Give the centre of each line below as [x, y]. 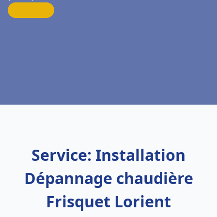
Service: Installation [108, 155]
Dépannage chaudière [108, 178]
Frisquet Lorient [108, 201]
